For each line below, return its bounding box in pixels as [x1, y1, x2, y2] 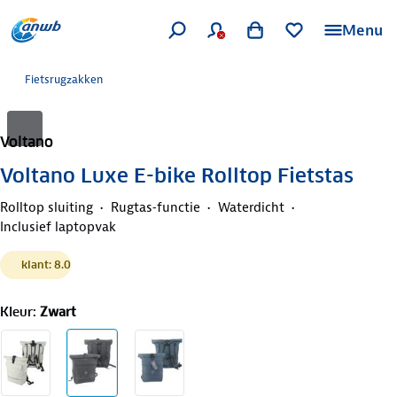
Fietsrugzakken [25, 72, 103, 87]
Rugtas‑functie [111, 198, 200, 216]
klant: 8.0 [21, 257, 71, 271]
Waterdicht [218, 198, 284, 216]
